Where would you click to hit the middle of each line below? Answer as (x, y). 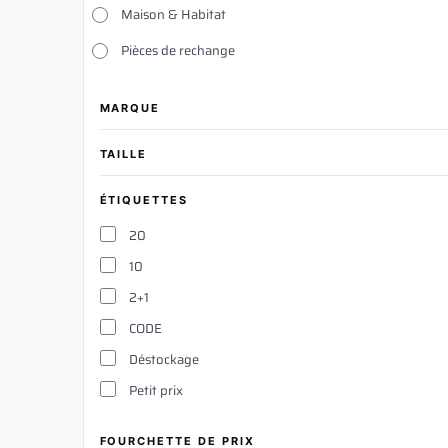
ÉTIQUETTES (144, 200)
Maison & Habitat (173, 14)
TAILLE (123, 154)
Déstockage (163, 359)
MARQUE (130, 108)
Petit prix (155, 390)
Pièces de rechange (177, 50)
